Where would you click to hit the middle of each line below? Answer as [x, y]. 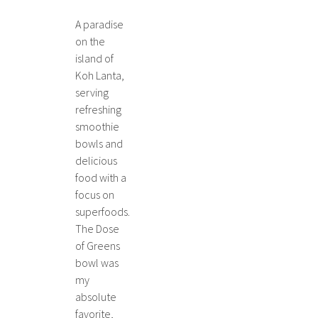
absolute [96, 297]
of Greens [98, 246]
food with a [101, 177]
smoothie [97, 126]
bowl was [97, 263]
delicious [96, 160]
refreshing [98, 109]
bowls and [99, 143]
